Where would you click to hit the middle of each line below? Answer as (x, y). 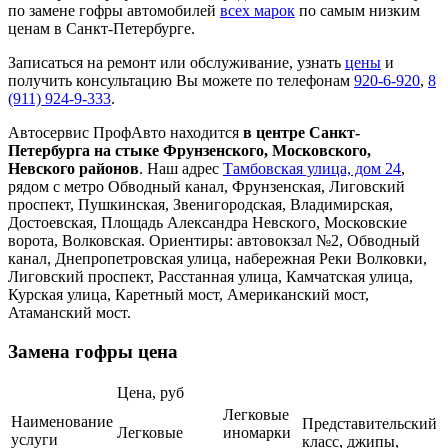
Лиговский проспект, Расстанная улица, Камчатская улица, (210, 276)
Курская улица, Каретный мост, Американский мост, (188, 294)
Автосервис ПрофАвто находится (125, 132)
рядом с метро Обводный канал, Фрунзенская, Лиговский (206, 186)
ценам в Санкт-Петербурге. (101, 28)
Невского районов (73, 168)
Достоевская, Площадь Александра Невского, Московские (207, 222)
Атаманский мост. (69, 312)
